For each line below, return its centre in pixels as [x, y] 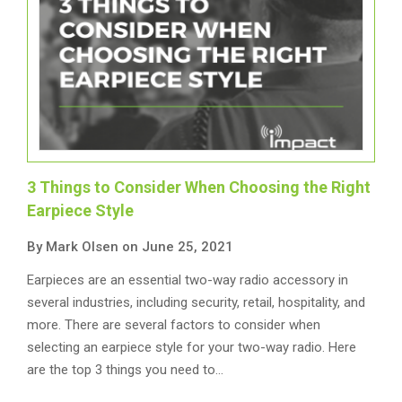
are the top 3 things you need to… [125, 370]
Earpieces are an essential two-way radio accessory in [188, 280]
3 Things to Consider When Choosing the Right [199, 187]
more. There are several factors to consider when [174, 325]
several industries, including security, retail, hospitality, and [196, 302]
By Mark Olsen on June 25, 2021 [130, 247]
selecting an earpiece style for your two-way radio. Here [192, 347]
